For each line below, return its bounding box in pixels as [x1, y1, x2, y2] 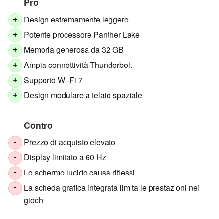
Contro [24, 119, 53, 131]
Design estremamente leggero [24, 14, 129, 25]
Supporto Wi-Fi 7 [24, 74, 83, 86]
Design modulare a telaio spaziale [24, 89, 143, 101]
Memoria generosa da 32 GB [24, 44, 124, 56]
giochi [24, 195, 45, 206]
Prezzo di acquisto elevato [24, 136, 116, 148]
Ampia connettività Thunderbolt [24, 59, 132, 71]
